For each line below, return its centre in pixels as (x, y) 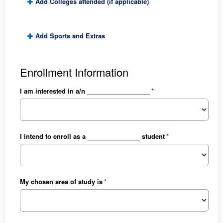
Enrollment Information (74, 72)
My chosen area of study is (61, 181)
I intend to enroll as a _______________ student (92, 136)
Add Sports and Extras (70, 35)
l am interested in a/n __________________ (85, 91)
